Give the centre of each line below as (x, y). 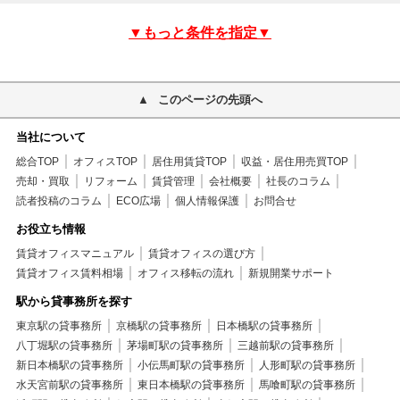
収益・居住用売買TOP (294, 162)
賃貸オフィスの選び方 (201, 254)
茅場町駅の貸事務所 (175, 346)
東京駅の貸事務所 (58, 326)
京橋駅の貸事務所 (158, 326)
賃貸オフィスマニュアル (75, 254)
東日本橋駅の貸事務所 (191, 385)
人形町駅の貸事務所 (307, 366)
